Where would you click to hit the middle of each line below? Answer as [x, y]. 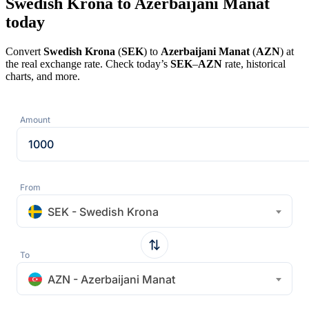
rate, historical [254, 63]
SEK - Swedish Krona [103, 211]
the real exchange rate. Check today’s [88, 63]
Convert [24, 51]
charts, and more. [43, 76]
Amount [35, 119]
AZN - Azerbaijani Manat [111, 279]
